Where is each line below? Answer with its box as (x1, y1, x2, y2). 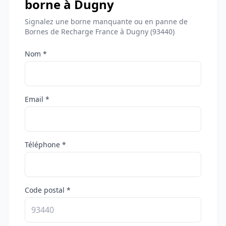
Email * (25, 94, 49, 104)
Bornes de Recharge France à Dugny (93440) (25, 27, 175, 37)
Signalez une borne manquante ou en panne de (25, 17, 188, 27)
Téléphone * (25, 140, 66, 150)
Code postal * (25, 185, 71, 195)
